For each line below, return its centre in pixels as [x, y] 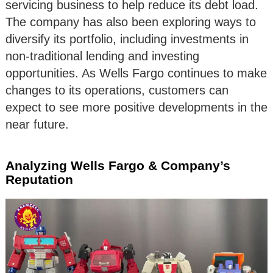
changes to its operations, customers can [117, 90]
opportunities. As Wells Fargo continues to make [136, 73]
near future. [37, 125]
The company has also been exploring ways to [131, 22]
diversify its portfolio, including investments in [127, 39]
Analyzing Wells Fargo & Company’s [118, 166]
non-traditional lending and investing [102, 56]
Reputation [39, 180]
